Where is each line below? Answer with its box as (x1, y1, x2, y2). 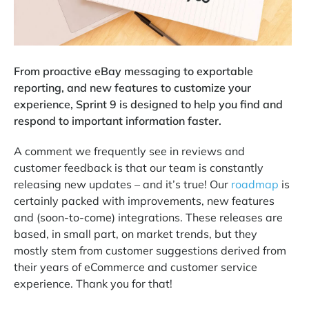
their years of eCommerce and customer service (14, 259, 257, 274)
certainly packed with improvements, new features (14, 193, 275, 208)
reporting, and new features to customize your (14, 80, 251, 94)
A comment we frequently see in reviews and (14, 143, 245, 158)
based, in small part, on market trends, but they (14, 226, 257, 241)
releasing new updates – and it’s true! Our (14, 177, 231, 191)
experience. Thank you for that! (14, 276, 172, 290)
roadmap (231, 177, 279, 191)
